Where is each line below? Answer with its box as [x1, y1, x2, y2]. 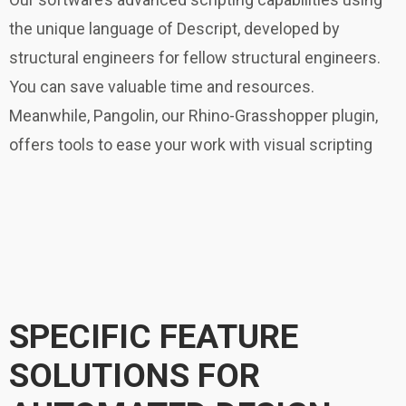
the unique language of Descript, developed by [9, 19, 340, 39]
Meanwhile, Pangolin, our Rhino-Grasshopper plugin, [9, 106, 378, 126]
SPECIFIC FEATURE [9, 317, 298, 357]
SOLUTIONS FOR [9, 356, 260, 396]
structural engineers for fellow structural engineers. [9, 48, 381, 68]
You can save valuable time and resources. [9, 77, 314, 97]
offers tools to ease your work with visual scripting [9, 135, 372, 155]
